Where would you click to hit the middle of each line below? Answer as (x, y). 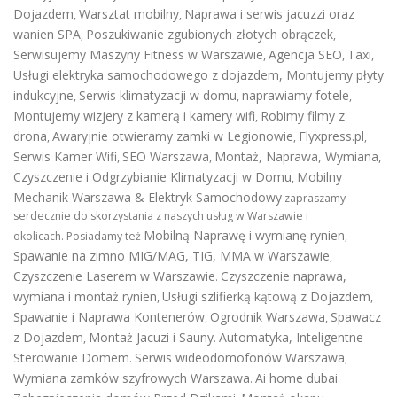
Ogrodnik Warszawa (268, 317)
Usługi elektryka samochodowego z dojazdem (146, 75)
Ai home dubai (296, 378)
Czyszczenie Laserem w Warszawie (114, 276)
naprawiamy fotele (296, 95)
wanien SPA (47, 34)
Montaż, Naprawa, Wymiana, (298, 156)
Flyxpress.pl (331, 136)
